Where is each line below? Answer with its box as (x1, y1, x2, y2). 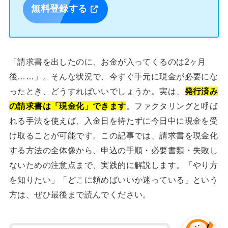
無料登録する (31, 4, 88, 15)
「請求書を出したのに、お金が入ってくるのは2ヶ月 (9, 56, 206, 66)
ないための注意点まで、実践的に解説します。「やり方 (9, 160, 218, 169)
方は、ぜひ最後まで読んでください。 (9, 189, 151, 199)
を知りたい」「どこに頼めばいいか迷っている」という (9, 175, 218, 184)
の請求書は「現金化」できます (9, 101, 126, 110)
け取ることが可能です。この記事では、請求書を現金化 (9, 130, 218, 140)
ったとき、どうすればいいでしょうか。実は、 (9, 86, 185, 96)
